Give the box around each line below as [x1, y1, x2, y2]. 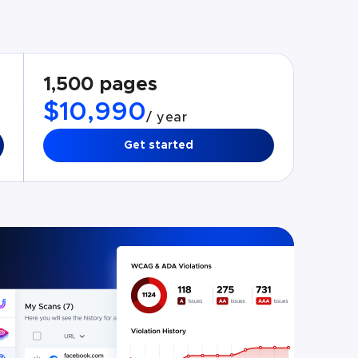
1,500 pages [43, 75, 158, 94]
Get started [124, 140, 194, 151]
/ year [146, 111, 188, 124]
